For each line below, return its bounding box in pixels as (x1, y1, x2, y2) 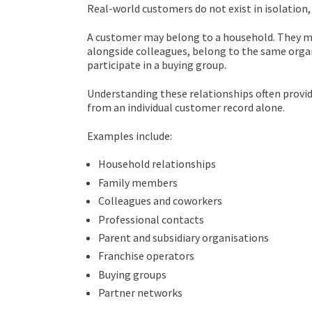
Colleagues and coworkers (98, 194, 222, 208)
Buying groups (98, 267, 166, 281)
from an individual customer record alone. (87, 100, 285, 114)
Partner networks (98, 286, 182, 300)
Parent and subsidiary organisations (98, 231, 269, 245)
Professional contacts (98, 212, 204, 226)
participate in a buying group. (87, 58, 226, 72)
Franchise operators (98, 249, 194, 263)
